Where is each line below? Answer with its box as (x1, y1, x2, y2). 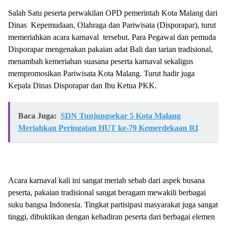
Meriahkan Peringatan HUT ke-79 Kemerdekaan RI (18, 124, 198, 132)
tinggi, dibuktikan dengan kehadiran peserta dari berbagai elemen (8, 212, 215, 221)
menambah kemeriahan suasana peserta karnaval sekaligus (8, 57, 193, 66)
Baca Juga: (18, 111, 56, 120)
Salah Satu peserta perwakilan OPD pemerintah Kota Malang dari (8, 9, 217, 17)
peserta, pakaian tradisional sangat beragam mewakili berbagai (8, 188, 206, 197)
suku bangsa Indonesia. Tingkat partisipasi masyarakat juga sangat (8, 200, 218, 209)
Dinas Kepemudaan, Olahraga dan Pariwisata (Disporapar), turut (8, 21, 216, 29)
